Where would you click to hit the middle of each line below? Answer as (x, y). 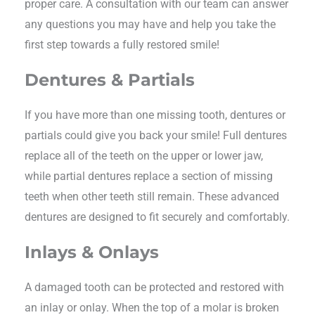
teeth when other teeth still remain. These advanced (152, 196)
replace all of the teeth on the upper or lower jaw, (144, 155)
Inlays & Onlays (92, 252)
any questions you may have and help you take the (150, 24)
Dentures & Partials (110, 79)
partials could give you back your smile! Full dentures (156, 135)
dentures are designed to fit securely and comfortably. (157, 217)
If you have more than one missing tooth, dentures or (155, 115)
